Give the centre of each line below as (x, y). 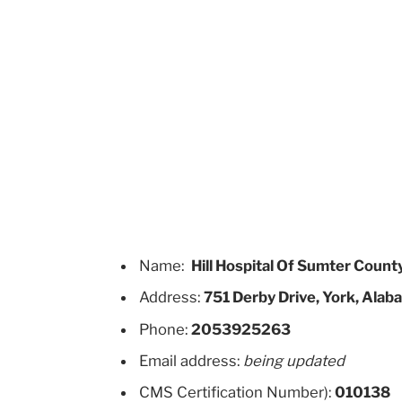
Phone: (166, 329)
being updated (294, 361)
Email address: (192, 361)
